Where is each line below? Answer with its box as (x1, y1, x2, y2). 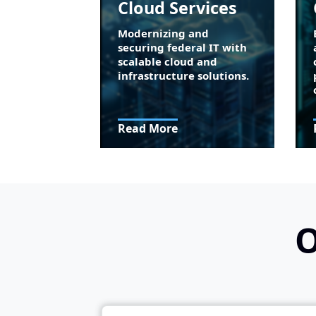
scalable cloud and (118, 54, 218, 69)
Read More (118, 121, 178, 137)
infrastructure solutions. (118, 68, 250, 83)
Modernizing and (118, 26, 209, 41)
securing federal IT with (118, 40, 248, 55)
